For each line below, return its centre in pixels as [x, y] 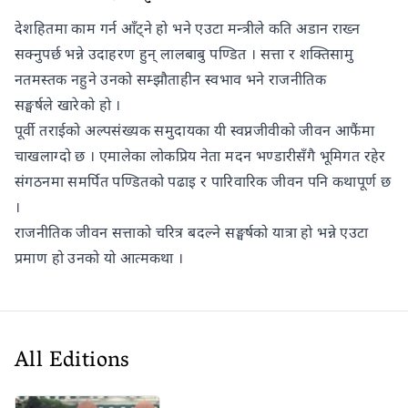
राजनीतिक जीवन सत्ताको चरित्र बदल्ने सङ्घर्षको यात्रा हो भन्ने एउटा [192, 233]
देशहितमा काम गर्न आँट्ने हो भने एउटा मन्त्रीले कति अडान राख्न [187, 29]
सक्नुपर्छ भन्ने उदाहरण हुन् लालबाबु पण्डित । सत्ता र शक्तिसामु [184, 54]
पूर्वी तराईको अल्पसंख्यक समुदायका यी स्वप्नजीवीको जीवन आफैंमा [195, 131]
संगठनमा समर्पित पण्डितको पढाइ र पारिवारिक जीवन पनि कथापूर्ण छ [203, 182]
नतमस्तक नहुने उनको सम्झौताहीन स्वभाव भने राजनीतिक [170, 80]
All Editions [72, 362]
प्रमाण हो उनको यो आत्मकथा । [99, 258]
